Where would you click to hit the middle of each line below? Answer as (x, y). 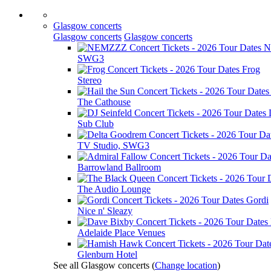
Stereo (90, 80)
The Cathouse (104, 102)
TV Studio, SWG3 (113, 145)
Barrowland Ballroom (119, 167)
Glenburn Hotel (107, 254)
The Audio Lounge (114, 189)
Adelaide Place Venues (121, 233)
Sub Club (96, 124)
